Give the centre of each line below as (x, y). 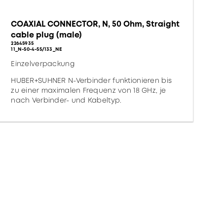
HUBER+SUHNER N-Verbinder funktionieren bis (92, 80)
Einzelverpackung (43, 64)
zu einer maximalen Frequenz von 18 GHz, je (89, 90)
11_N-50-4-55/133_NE (37, 49)
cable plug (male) (47, 35)
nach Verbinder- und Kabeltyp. (66, 100)
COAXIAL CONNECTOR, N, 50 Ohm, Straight (95, 24)
